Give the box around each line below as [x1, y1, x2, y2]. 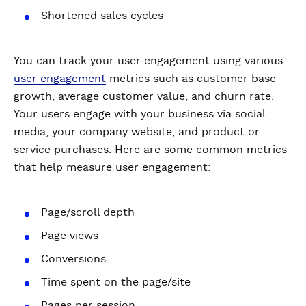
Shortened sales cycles [41, 10, 163, 21]
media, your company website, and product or [14, 126, 260, 137]
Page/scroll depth [41, 207, 135, 218]
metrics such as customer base [106, 73, 276, 84]
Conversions [41, 253, 106, 264]
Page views [41, 230, 98, 241]
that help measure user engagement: [14, 162, 211, 173]
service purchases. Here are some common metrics [14, 144, 287, 155]
